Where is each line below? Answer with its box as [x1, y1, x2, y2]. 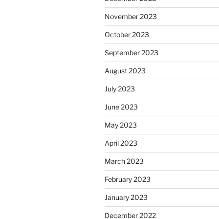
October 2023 [105, 30, 149, 39]
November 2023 [105, 12, 157, 21]
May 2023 [105, 121, 137, 130]
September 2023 [105, 48, 158, 57]
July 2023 [105, 85, 135, 93]
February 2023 [105, 175, 151, 184]
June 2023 [105, 103, 138, 111]
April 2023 [105, 139, 137, 148]
